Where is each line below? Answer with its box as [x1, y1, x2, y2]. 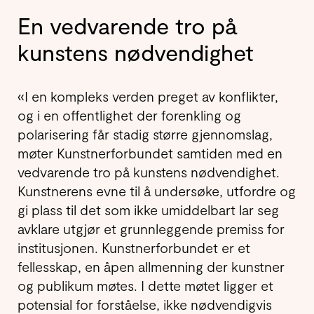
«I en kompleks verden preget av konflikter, [18, 88, 278, 105]
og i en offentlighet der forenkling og [18, 107, 241, 124]
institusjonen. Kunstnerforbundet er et [18, 239, 250, 257]
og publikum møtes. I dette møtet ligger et [18, 277, 273, 294]
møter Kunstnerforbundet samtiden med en [18, 144, 282, 162]
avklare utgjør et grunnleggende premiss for [18, 220, 285, 238]
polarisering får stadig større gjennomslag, [18, 125, 273, 143]
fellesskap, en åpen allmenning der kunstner [18, 258, 285, 275]
